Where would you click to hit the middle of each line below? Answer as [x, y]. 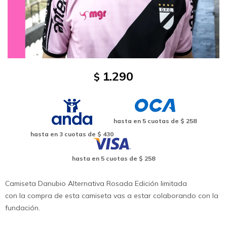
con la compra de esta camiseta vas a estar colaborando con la [112, 196]
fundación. [23, 208]
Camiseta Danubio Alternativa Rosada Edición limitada [96, 184]
